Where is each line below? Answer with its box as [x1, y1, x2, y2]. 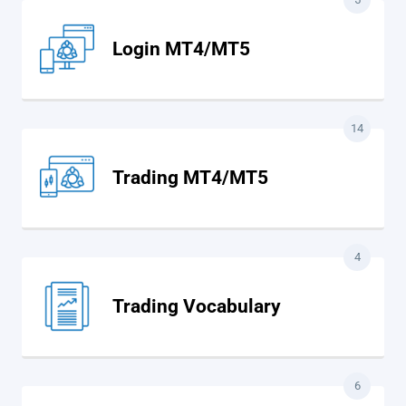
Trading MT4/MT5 [112, 166, 268, 188]
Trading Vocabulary [112, 295, 281, 317]
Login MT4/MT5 [112, 37, 250, 60]
